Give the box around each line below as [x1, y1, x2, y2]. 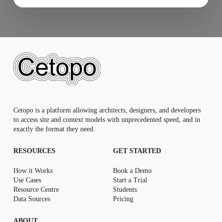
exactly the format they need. [13, 125, 96, 133]
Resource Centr [13, 185, 56, 193]
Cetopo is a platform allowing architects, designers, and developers [13, 107, 201, 114]
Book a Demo [113, 166, 152, 174]
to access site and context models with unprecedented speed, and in [13, 116, 201, 124]
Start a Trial [113, 176, 147, 184]
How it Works [13, 166, 53, 174]
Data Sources [13, 195, 51, 203]
